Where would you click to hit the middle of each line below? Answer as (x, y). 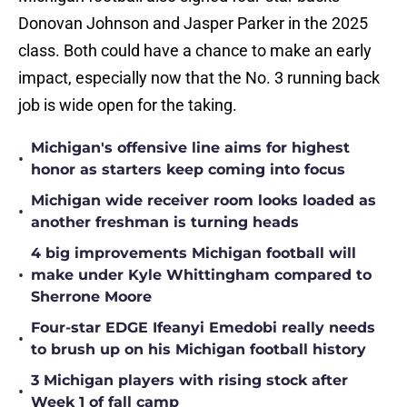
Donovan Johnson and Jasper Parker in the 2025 (193, 24)
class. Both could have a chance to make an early (195, 51)
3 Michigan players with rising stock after (189, 381)
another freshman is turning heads (165, 223)
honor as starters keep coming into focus (188, 170)
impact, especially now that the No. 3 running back (199, 78)
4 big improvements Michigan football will (194, 253)
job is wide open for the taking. (128, 105)
